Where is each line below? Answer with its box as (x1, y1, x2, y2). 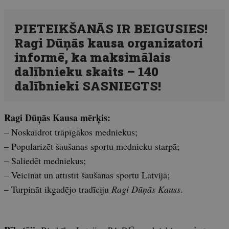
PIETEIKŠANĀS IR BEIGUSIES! (14, 20, 208, 37)
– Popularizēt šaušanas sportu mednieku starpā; (4, 140, 179, 152)
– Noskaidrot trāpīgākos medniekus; (4, 125, 138, 138)
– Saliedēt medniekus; (4, 154, 86, 167)
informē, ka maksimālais (14, 49, 171, 65)
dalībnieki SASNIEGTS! (14, 77, 161, 94)
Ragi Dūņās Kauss (111, 182, 180, 195)
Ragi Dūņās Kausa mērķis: (4, 110, 110, 124)
